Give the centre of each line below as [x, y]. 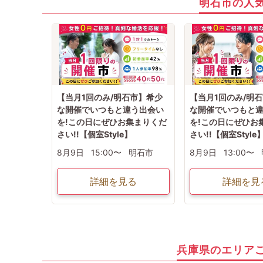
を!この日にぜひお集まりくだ [112, 122]
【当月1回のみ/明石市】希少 [110, 97]
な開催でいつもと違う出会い [110, 110]
